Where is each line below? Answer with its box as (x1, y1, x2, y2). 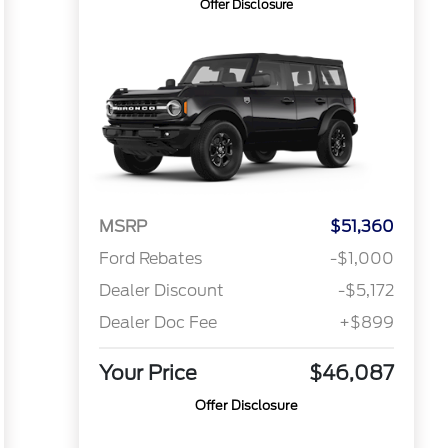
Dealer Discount (98, 281, 224, 301)
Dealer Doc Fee (98, 313, 217, 333)
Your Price (98, 361, 197, 386)
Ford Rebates (98, 249, 202, 269)
